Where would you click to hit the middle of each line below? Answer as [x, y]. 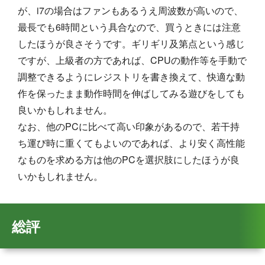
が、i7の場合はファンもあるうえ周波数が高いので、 [130, 10]
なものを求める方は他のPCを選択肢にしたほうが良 [129, 159]
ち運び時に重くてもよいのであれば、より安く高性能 [131, 143]
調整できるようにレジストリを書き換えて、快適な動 [131, 77]
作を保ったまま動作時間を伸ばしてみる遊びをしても [131, 93]
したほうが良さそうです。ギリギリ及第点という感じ [131, 43]
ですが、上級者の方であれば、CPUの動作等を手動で [132, 60]
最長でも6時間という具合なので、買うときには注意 [129, 27]
